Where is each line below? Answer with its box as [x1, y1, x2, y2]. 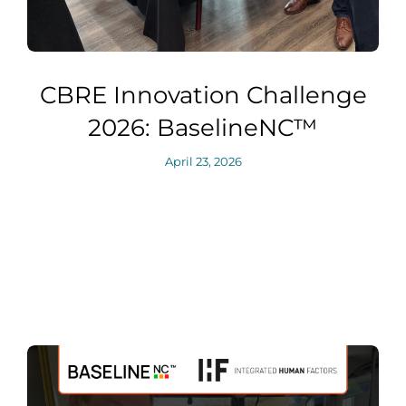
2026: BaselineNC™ [88, 113, 318, 142]
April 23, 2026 [164, 154, 242, 169]
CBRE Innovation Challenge [39, 81, 367, 110]
